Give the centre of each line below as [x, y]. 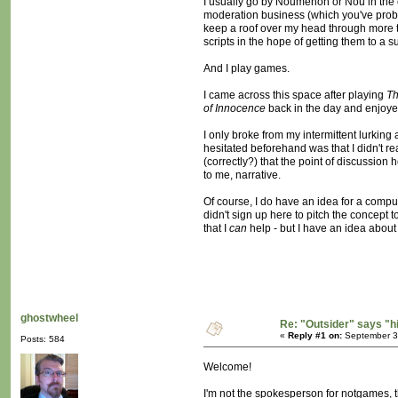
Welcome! [227, 367]
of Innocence [235, 109]
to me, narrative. [242, 175]
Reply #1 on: [315, 336]
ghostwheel [49, 318]
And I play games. [247, 69]
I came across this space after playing [295, 96]
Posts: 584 [43, 339]
